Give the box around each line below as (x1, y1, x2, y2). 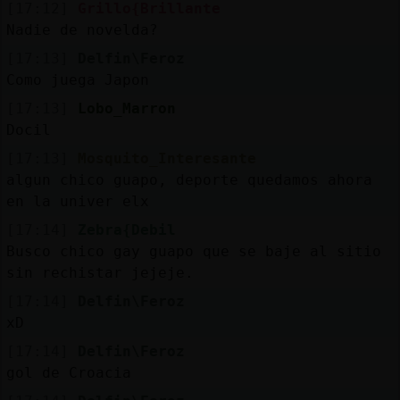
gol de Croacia (5, 363, 131, 381)
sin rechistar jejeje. (5, 263, 194, 281)
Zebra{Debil (77, 221, 176, 238)
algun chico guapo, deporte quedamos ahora (5, 171, 372, 188)
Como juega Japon (5, 71, 149, 88)
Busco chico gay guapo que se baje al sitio (5, 242, 381, 260)
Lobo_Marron (77, 99, 176, 117)
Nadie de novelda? (5, 21, 158, 38)
